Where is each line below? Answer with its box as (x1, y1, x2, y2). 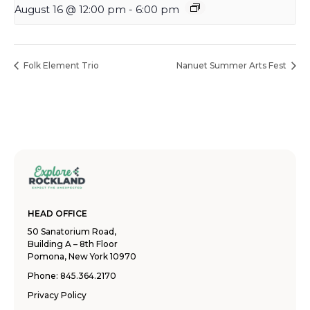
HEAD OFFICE (28, 208, 87, 219)
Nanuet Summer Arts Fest (176, 60, 289, 71)
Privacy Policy (28, 289, 86, 300)
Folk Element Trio (21, 60, 99, 71)
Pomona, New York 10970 (28, 250, 136, 262)
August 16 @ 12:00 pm (15, 3, 126, 16)
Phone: (28, 270, 60, 281)
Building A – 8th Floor (28, 238, 118, 249)
